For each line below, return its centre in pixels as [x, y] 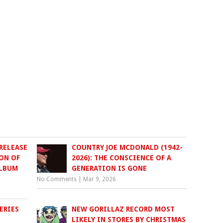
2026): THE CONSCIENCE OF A [122, 158]
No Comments [57, 179]
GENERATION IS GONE [110, 168]
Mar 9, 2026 [100, 179]
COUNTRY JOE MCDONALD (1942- [127, 148]
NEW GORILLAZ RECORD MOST [123, 209]
